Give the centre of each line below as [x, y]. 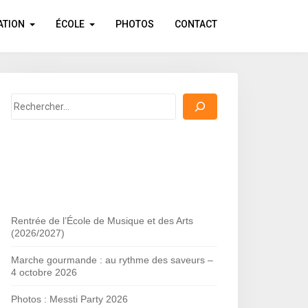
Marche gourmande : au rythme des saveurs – [112, 260]
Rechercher [37, 100]
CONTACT [196, 24]
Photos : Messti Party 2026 [69, 299]
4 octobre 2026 [44, 272]
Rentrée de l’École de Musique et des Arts [102, 221]
